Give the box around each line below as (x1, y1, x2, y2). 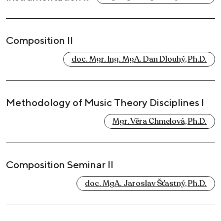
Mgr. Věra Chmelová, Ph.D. (112, 116, 207, 127)
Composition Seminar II (6, 158, 113, 171)
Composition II (6, 34, 73, 47)
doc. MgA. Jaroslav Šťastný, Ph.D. (85, 178, 207, 189)
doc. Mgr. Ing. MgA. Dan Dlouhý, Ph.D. (72, 54, 207, 65)
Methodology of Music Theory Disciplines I (6, 96, 204, 109)
